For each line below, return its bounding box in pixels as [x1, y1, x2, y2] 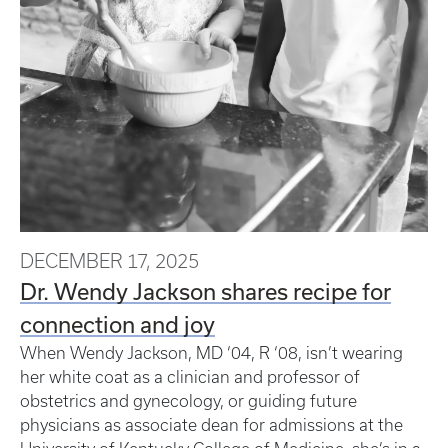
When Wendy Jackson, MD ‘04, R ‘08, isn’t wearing [20, 343, 403, 362]
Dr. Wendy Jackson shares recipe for [20, 277, 391, 304]
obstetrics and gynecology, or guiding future [20, 391, 357, 410]
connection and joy [20, 310, 215, 337]
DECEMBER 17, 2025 [20, 249, 199, 272]
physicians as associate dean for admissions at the [20, 415, 403, 434]
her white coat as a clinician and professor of [20, 367, 360, 386]
